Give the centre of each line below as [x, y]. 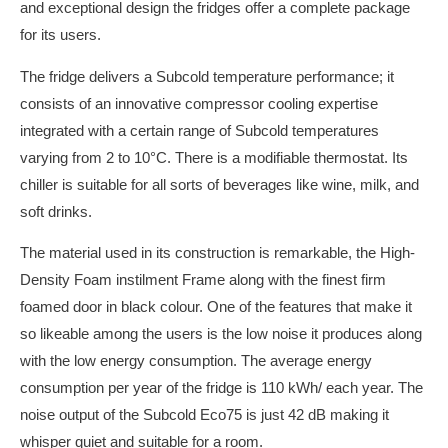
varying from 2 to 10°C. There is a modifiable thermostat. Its [214, 157]
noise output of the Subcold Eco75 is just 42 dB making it [204, 415]
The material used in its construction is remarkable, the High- [217, 253]
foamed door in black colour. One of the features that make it [216, 307]
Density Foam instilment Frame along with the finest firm [203, 280]
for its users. [60, 35]
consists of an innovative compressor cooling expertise [199, 103]
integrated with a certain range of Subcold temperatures [199, 130]
